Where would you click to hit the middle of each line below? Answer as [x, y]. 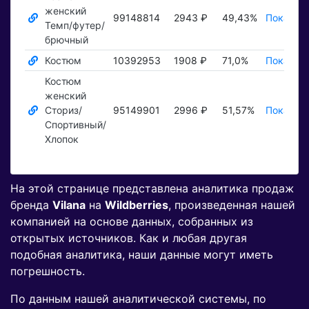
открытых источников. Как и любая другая [129, 238]
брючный [66, 40]
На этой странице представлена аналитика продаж [152, 189]
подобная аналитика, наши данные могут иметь [142, 255]
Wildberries [137, 205]
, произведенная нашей [232, 205]
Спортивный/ [75, 125]
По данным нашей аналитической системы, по [138, 299]
